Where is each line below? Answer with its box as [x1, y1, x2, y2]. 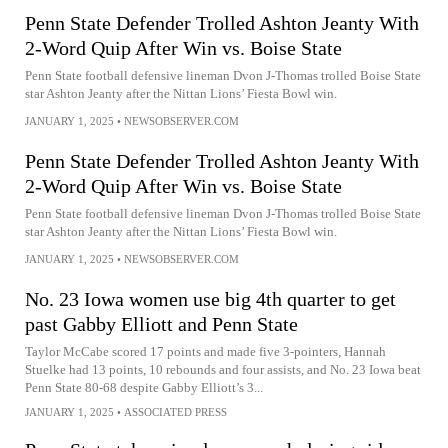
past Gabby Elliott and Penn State [25, 313, 298, 335]
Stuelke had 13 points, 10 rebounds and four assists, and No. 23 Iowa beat [25, 362, 421, 377]
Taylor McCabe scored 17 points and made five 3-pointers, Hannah [25, 344, 386, 359]
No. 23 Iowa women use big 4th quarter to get [25, 288, 396, 310]
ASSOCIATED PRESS [124, 406, 227, 418]
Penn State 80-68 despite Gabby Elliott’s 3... [25, 380, 263, 395]
